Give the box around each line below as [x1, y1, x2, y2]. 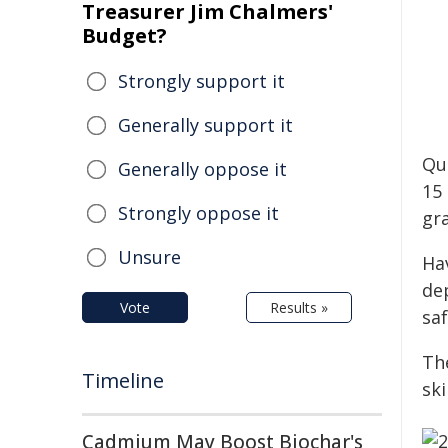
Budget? [82, 22, 167, 49]
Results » [270, 298, 328, 317]
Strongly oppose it [118, 201, 279, 225]
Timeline [82, 367, 164, 394]
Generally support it [118, 113, 293, 137]
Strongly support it [118, 69, 285, 93]
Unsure [118, 245, 181, 269]
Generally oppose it [118, 157, 287, 181]
